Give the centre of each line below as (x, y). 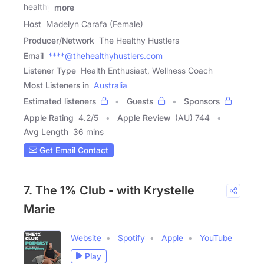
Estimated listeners (60, 101)
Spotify (131, 237)
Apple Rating (49, 117)
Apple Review (144, 117)
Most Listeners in (56, 85)
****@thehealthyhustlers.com (105, 55)
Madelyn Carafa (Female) (95, 24)
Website (86, 237)
